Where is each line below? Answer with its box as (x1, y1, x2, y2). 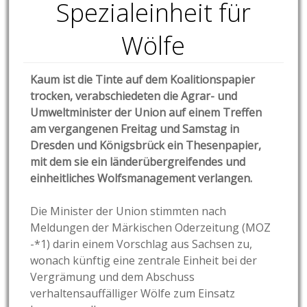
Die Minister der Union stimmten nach (30, 204, 227, 219)
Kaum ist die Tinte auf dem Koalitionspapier (30, 72, 256, 88)
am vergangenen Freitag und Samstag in (30, 121, 240, 137)
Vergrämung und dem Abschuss (30, 269, 195, 285)
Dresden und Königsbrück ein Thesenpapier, (30, 138, 262, 153)
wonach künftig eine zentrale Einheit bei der (30, 253, 258, 269)
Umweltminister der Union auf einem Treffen (30, 105, 262, 121)
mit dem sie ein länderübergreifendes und (30, 154, 246, 170)
